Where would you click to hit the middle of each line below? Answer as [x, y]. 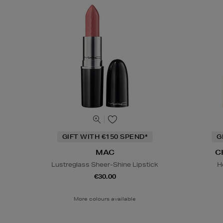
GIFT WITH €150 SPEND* [105, 136]
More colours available [105, 198]
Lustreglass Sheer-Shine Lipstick [105, 164]
